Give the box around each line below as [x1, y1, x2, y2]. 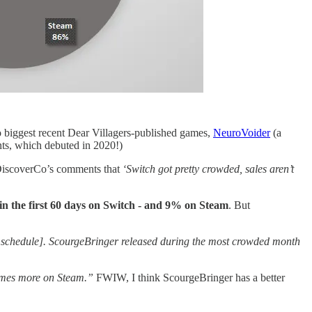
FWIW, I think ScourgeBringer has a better [96, 272, 285, 284]
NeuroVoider [213, 127, 270, 139]
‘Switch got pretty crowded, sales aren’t [120, 163, 294, 175]
